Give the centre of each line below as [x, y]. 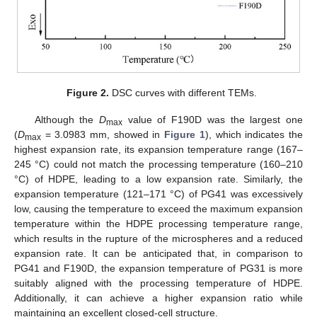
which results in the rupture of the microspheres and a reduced [158, 238]
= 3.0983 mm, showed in [103, 134]
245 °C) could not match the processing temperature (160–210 [158, 164]
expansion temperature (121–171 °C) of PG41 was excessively [158, 194]
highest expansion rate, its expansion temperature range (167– [158, 149]
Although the [67, 119]
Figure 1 [185, 134]
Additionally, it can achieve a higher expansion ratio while [158, 298]
